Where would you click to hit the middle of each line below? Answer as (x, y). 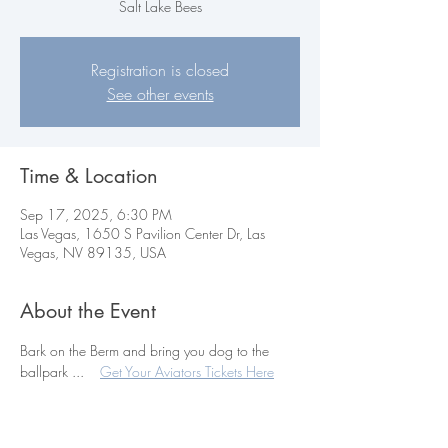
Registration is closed (160, 70)
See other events (160, 94)
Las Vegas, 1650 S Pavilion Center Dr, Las (142, 233)
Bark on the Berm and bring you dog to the (146, 350)
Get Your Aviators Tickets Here (187, 371)
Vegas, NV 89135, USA (93, 252)
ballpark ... (60, 371)
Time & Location (89, 176)
